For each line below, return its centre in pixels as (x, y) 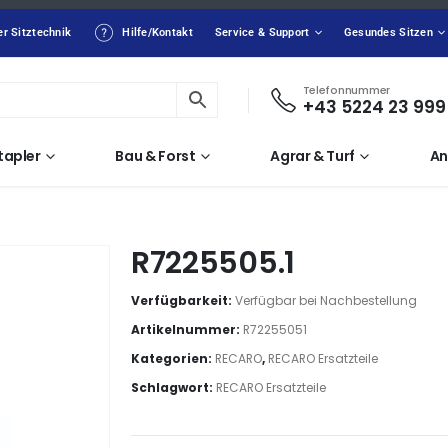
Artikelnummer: (186, 329)
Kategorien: (172, 358)
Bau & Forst (155, 156)
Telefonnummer (346, 89)
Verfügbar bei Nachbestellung (325, 300)
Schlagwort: (173, 387)
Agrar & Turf (313, 156)
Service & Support (262, 32)
